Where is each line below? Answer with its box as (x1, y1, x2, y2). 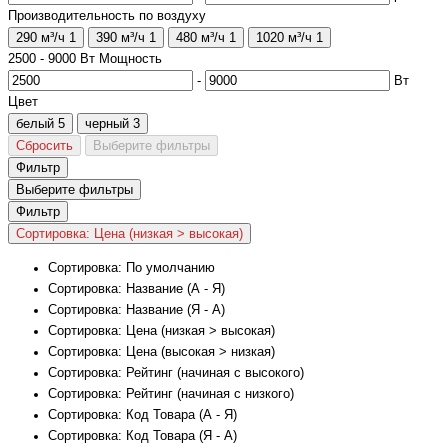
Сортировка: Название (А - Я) (48, 281, 225, 296)
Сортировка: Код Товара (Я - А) (48, 428, 237, 443)
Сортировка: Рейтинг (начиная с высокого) (48, 365, 304, 380)
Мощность (99, 52, 162, 67)
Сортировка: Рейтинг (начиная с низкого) (48, 386, 294, 401)
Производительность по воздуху (8, 9, 206, 24)
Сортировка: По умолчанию (48, 260, 215, 275)
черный (85, 116, 129, 132)
